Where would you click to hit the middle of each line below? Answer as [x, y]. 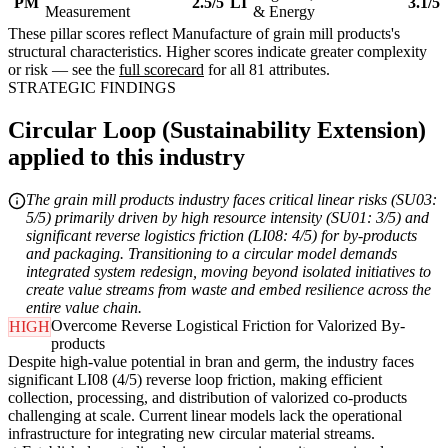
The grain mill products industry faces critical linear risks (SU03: [231, 200]
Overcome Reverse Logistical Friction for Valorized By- [228, 326]
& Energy [284, 12]
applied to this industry [126, 157]
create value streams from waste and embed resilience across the [228, 290]
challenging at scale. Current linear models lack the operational [205, 416]
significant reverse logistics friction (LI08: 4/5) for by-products [221, 236]
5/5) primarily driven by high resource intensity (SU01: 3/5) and [227, 218]
